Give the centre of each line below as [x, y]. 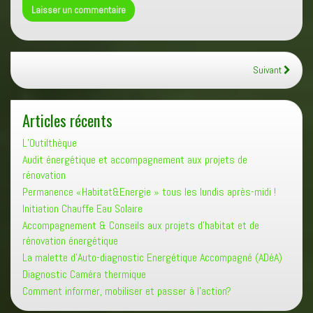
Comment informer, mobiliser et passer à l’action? [127, 291]
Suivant [268, 70]
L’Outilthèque [50, 143]
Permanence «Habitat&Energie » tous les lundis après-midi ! [149, 191]
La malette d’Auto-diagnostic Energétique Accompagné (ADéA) [152, 257]
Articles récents [67, 119]
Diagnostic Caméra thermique [84, 274]
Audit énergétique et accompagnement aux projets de [135, 159]
